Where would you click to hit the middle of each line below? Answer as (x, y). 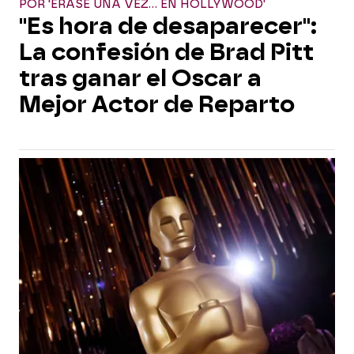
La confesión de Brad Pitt (166, 52)
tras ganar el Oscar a (140, 78)
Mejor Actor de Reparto (157, 104)
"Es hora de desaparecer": (168, 26)
